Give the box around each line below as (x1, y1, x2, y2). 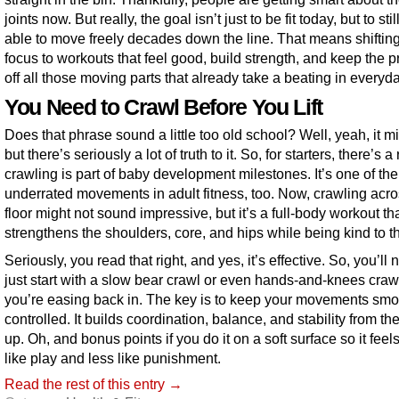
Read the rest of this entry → (4, 375, 183, 392)
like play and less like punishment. (4, 349, 221, 366)
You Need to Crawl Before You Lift (4, 94, 322, 119)
